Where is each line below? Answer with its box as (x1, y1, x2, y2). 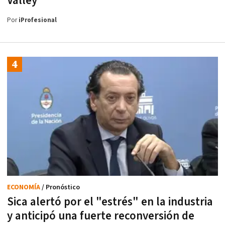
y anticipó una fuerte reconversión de (7, 208, 194, 223)
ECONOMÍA (7, 182, 42, 192)
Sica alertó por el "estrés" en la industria (7, 194, 213, 209)
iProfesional (19, 16, 57, 25)
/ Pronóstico (42, 182, 80, 192)
